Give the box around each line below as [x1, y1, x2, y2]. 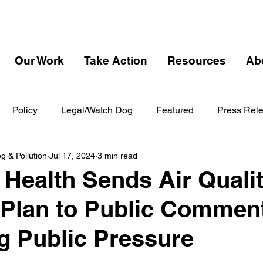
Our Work [15, 54, 64, 67]
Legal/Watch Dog [61, 104, 133, 116]
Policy [12, 104, 38, 116]
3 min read [97, 150, 137, 160]
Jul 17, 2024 [49, 150, 95, 160]
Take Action [84, 54, 147, 67]
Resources [167, 54, 226, 67]
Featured [156, 104, 194, 116]
